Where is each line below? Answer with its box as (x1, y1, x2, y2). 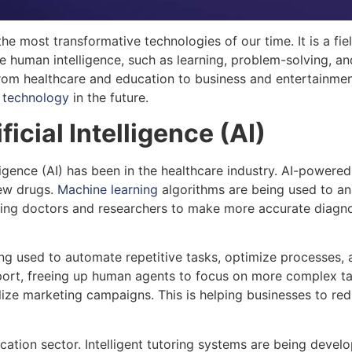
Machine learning (57, 181, 158, 197)
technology (2, 90, 69, 106)
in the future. (69, 90, 148, 106)
